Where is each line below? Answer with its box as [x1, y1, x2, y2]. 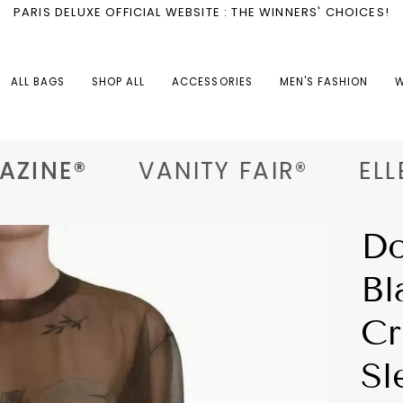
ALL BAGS [10, 74, 66, 89]
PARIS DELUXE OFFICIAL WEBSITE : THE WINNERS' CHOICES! [13, 4, 390, 21]
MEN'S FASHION [279, 74, 369, 89]
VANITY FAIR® [113, 155, 285, 187]
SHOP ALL [92, 74, 146, 89]
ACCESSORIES [172, 74, 253, 89]
